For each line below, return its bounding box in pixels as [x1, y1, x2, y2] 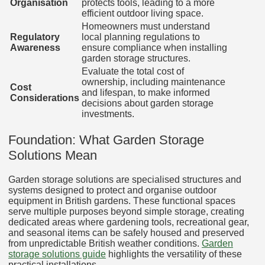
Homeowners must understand [82, 21, 210, 32]
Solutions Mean [8, 147, 97, 163]
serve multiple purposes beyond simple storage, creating [8, 206, 244, 216]
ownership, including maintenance [82, 77, 225, 88]
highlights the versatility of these [106, 248, 242, 259]
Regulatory [10, 32, 60, 43]
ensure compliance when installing [82, 43, 227, 53]
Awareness [10, 43, 60, 53]
